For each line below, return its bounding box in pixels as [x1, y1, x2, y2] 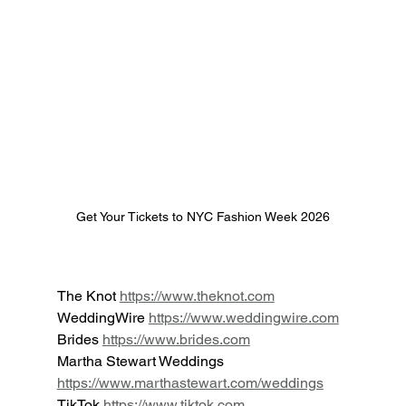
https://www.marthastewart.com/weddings [56, 373, 324, 391]
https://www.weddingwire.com [148, 308, 339, 326]
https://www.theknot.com [119, 286, 275, 304]
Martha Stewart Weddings [56, 352, 227, 370]
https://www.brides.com [101, 330, 250, 348]
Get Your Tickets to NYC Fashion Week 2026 [75, 208, 330, 224]
